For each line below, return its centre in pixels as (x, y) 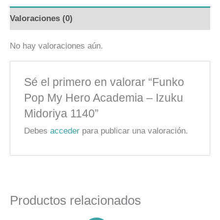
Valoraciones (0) (41, 18)
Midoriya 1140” (62, 113)
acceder (65, 131)
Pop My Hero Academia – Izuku (104, 97)
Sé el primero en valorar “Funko (104, 82)
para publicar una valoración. (134, 131)
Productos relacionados (75, 201)
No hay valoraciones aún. (56, 46)
